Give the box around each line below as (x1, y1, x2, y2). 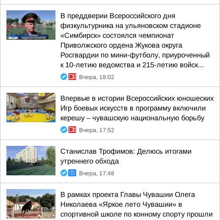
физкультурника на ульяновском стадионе (60, 22, 201, 29)
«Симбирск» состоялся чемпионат (60, 31, 174, 39)
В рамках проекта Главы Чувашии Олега (60, 191, 195, 198)
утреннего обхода (60, 157, 119, 165)
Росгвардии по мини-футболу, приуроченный (60, 51, 210, 59)
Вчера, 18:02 (79, 74, 114, 81)
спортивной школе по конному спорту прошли (60, 210, 213, 218)
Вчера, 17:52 (79, 127, 114, 134)
